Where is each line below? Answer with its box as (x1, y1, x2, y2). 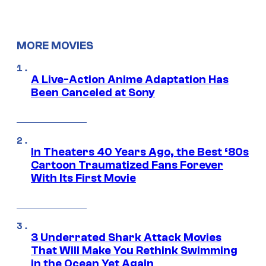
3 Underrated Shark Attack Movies (31, 230, 221, 244)
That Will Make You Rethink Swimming (31, 243, 237, 257)
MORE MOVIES (17, 39, 93, 52)
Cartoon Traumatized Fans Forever (31, 158, 223, 172)
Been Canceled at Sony (31, 85, 155, 99)
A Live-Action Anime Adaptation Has (31, 72, 229, 86)
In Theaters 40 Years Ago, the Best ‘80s (31, 145, 249, 159)
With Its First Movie (31, 171, 136, 185)
